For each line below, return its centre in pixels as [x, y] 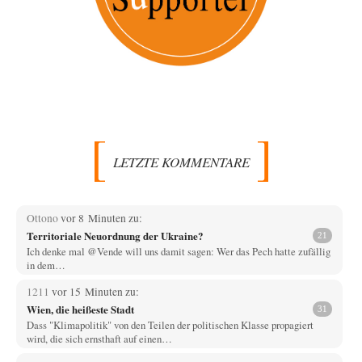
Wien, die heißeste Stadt [80, 309]
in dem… [46, 265]
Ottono [43, 219]
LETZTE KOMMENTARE [181, 162]
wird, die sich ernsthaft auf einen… [99, 339]
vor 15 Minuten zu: [95, 292]
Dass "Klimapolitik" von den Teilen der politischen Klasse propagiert [170, 325]
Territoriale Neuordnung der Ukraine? [115, 235]
